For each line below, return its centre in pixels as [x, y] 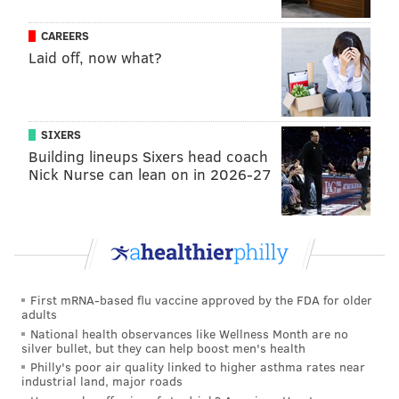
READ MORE [46, 145]
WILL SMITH [318, 145]
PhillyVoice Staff [185, 86]
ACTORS [115, 145]
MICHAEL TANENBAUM [223, 64]
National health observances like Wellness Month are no [189, 333]
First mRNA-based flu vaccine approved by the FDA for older [201, 300]
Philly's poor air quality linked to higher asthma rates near [198, 367]
